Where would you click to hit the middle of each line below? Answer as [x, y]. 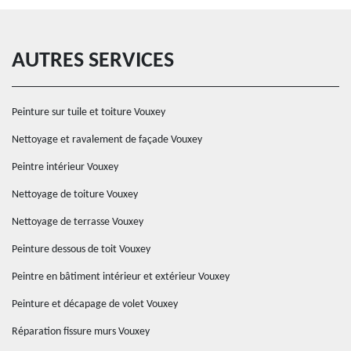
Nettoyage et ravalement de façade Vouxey [107, 140]
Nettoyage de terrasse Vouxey [78, 222]
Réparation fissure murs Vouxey [81, 332]
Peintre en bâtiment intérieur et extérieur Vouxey [121, 277]
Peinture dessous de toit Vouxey [81, 250]
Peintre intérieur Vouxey [65, 167]
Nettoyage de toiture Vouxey [75, 195]
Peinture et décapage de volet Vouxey [95, 304]
